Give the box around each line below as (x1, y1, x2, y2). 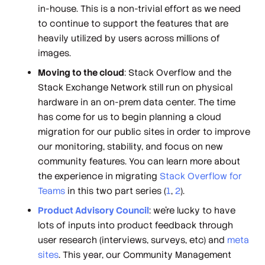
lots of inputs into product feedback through (38, 219, 234, 231)
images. (38, 47, 72, 59)
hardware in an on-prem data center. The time (38, 96, 236, 108)
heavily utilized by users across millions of (38, 32, 221, 44)
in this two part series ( (67, 185, 167, 197)
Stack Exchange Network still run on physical (38, 82, 233, 93)
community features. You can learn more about (38, 156, 241, 167)
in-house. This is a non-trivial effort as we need (38, 2, 241, 14)
